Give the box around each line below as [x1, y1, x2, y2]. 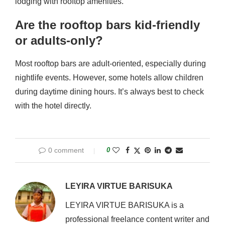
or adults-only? [15, 34, 103, 47]
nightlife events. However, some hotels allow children [15, 73, 203, 82]
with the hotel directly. [15, 101, 91, 110]
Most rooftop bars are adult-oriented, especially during [15, 59, 206, 68]
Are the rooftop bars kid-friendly [15, 18, 200, 32]
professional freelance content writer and [65, 215, 209, 223]
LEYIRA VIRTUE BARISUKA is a [65, 201, 184, 209]
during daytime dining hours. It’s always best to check [15, 87, 204, 96]
